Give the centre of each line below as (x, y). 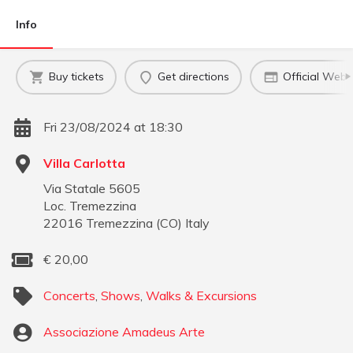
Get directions (193, 77)
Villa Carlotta (84, 163)
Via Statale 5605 (92, 188)
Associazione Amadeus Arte (124, 331)
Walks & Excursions (201, 295)
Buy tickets (76, 77)
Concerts (69, 295)
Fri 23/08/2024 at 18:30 (113, 126)
